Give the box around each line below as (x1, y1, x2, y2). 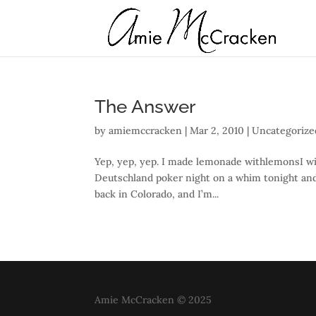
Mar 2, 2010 (190, 124, 245, 137)
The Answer (95, 96, 196, 117)
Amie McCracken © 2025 (95, 293, 212, 306)
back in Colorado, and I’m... (95, 188, 219, 200)
